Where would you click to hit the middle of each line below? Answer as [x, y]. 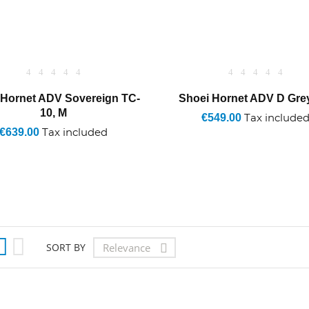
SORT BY [66, 247]
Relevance [126, 247]
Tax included [74, 133]
